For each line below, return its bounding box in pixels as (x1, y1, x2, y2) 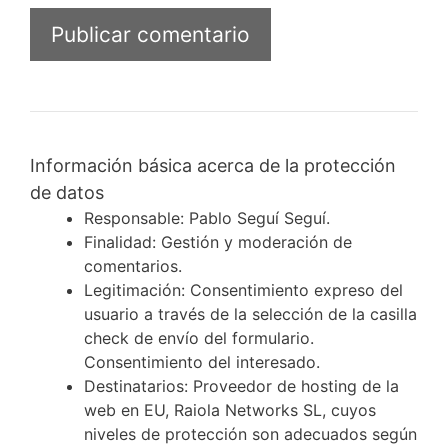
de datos (30, 182, 104, 204)
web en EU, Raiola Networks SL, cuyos (84, 400, 376, 421)
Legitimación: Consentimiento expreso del (84, 280, 403, 301)
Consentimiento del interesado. (84, 352, 320, 373)
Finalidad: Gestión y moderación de (84, 232, 352, 253)
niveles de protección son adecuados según (84, 424, 417, 445)
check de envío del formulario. (84, 328, 314, 349)
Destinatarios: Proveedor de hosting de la (84, 376, 399, 397)
